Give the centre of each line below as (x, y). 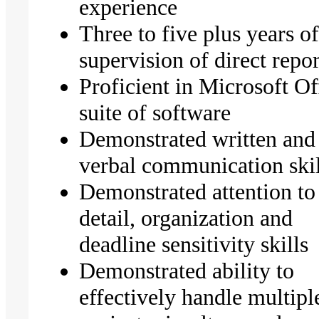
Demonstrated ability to (187, 270)
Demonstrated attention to (198, 191)
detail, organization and (186, 218)
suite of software (155, 112)
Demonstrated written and (198, 138)
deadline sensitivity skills (194, 244)
